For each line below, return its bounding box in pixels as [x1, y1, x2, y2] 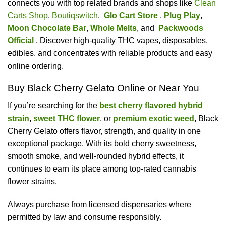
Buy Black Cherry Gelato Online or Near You [8, 83, 199, 94]
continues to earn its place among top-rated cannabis [8, 164, 196, 173]
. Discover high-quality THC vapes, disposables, [34, 36, 208, 45]
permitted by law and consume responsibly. [8, 212, 161, 221]
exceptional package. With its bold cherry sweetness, [8, 139, 196, 148]
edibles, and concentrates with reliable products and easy [8, 48, 212, 58]
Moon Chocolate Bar [8, 23, 86, 32]
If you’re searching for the [8, 101, 99, 110]
